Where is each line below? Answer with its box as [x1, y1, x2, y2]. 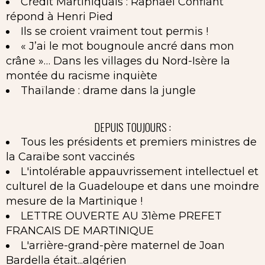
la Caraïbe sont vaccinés [6, 150, 135, 163]
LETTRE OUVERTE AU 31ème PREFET [21, 209, 222, 222]
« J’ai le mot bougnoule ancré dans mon [21, 39, 234, 53]
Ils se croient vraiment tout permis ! [21, 24, 208, 38]
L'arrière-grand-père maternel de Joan [21, 239, 225, 252]
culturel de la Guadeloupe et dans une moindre [6, 180, 259, 193]
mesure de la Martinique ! [6, 195, 143, 208]
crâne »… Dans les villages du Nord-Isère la [6, 54, 230, 67]
